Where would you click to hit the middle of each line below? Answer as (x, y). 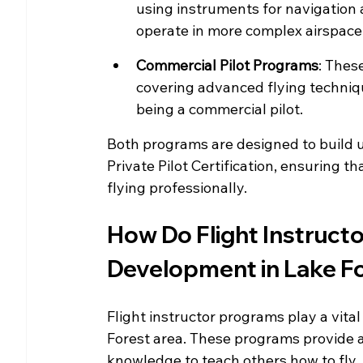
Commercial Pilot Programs (227, 65)
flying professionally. (177, 187)
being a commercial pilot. (220, 109)
